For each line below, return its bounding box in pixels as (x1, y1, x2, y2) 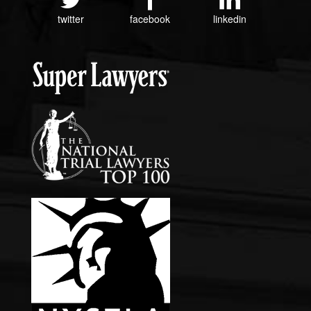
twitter (58, 12, 85, 26)
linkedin (212, 12, 246, 26)
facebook (130, 12, 171, 26)
